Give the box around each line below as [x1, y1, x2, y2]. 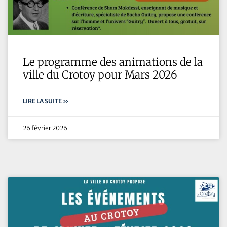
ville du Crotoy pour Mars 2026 [23, 68, 177, 82]
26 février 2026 [23, 124, 67, 132]
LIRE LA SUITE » [23, 97, 69, 105]
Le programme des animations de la [23, 55, 203, 69]
